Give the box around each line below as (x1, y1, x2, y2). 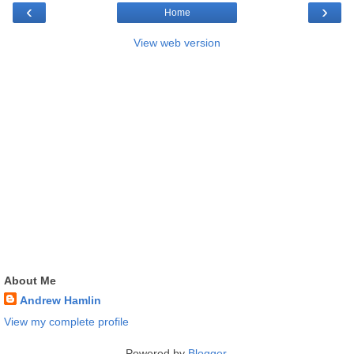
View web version (134, 36, 220, 50)
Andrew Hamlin (20, 294, 101, 307)
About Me (4, 274, 56, 288)
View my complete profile (4, 315, 129, 329)
